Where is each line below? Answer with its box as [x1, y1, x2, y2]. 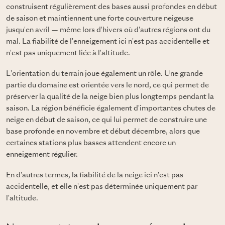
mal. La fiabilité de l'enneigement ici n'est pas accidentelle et [6, 38, 209, 45]
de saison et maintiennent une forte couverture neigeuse [6, 15, 193, 22]
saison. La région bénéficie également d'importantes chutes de [6, 104, 215, 112]
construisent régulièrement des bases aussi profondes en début [6, 3, 217, 11]
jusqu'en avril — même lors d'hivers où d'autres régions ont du [6, 26, 210, 34]
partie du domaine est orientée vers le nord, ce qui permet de [6, 81, 209, 89]
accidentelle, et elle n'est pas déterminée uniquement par [6, 183, 197, 190]
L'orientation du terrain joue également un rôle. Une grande [6, 70, 203, 77]
